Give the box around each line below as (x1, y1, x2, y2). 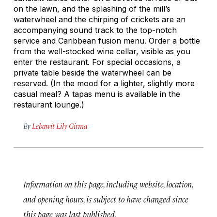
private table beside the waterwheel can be (14, 67, 171, 77)
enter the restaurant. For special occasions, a (14, 57, 181, 67)
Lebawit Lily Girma (32, 121, 87, 130)
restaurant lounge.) (14, 99, 84, 109)
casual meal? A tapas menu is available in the (14, 89, 180, 99)
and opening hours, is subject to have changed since (23, 193, 188, 204)
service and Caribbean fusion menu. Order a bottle (14, 35, 200, 46)
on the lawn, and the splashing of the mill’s (14, 3, 170, 14)
